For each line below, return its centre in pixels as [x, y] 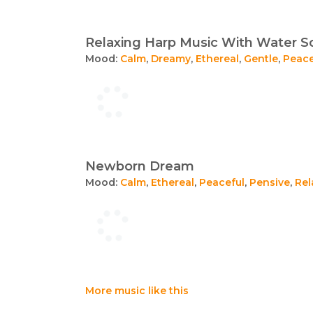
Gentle [261, 59]
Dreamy [171, 59]
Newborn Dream [140, 166]
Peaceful [222, 182]
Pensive [270, 182]
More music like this [137, 291]
